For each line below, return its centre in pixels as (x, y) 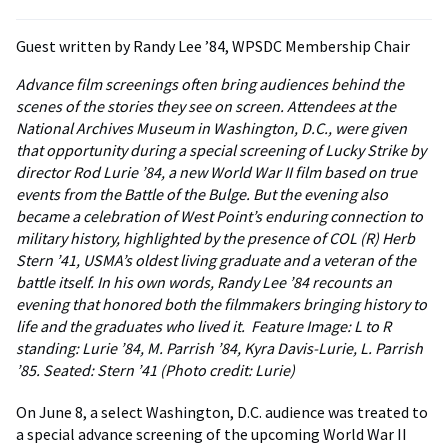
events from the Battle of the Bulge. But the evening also (202, 194)
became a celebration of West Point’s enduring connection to (219, 216)
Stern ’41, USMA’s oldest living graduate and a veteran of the (216, 260)
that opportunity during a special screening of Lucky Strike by (221, 150)
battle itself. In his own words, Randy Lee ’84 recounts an (204, 282)
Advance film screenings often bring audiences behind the (210, 84)
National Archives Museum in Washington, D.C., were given (211, 128)
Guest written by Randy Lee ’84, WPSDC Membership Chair (213, 46)
